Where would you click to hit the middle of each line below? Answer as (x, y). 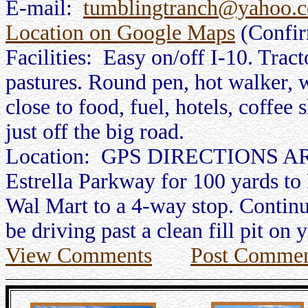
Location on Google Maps (120, 33)
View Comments (79, 255)
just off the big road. (95, 132)
